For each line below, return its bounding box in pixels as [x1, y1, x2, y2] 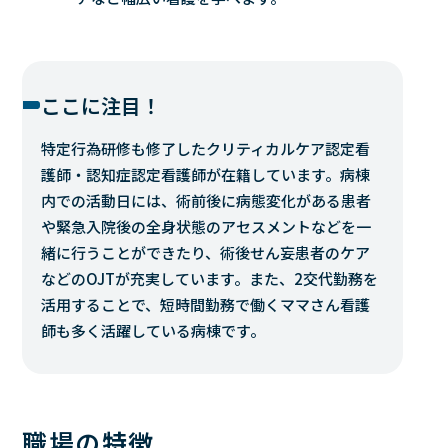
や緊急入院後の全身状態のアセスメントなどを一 [41, 216, 372, 238]
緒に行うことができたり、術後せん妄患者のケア [41, 242, 371, 264]
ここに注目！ [41, 91, 162, 121]
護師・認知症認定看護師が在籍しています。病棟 [41, 164, 371, 186]
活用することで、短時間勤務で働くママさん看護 [41, 294, 371, 316]
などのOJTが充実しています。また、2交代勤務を [41, 268, 379, 290]
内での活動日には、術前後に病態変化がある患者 [41, 190, 372, 212]
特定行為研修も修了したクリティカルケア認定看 [41, 138, 371, 160]
